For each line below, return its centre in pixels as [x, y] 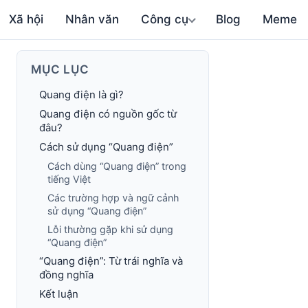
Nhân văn [92, 19]
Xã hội [26, 19]
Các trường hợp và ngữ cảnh [113, 198]
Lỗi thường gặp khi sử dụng [110, 229]
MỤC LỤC [60, 69]
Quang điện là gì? [81, 95]
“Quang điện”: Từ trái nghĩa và [111, 261]
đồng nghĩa [66, 275]
